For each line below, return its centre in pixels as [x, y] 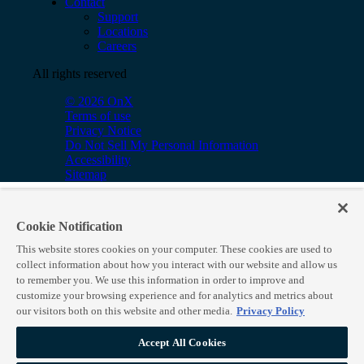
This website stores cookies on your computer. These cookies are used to [174, 249]
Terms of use [98, 115]
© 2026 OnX [99, 101]
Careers [117, 45]
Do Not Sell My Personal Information [162, 145]
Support [118, 16]
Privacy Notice [103, 130]
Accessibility [98, 159]
